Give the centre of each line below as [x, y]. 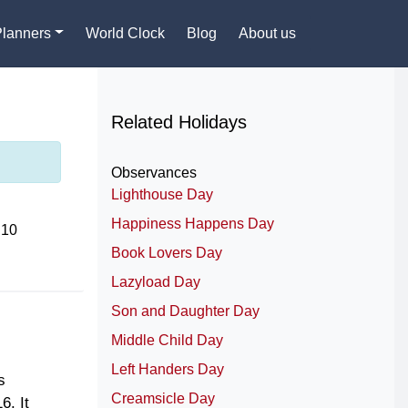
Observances [153, 173]
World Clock [126, 33]
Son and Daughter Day [185, 311]
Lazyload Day [155, 282]
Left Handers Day [167, 370]
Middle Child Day [167, 341]
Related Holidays [178, 122]
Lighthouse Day [162, 195]
